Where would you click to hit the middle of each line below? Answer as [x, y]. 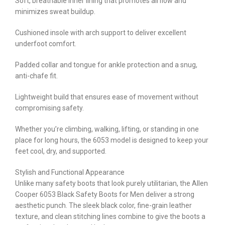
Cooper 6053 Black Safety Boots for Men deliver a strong [105, 194]
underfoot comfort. [46, 43]
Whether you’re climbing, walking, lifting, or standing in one [107, 129]
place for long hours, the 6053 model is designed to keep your [112, 140]
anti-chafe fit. [36, 76]
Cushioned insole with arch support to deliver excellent [101, 32]
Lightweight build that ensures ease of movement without [107, 97]
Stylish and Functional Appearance [70, 172]
